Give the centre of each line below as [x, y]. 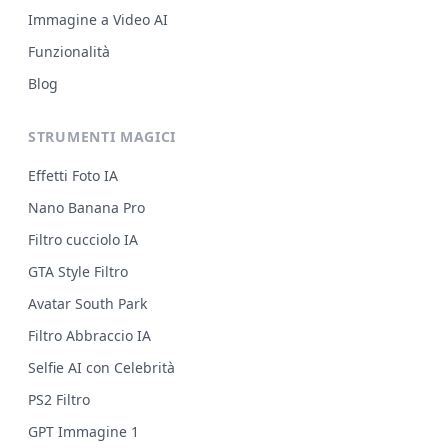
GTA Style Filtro [78, 272]
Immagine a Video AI [98, 20]
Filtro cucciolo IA [83, 240]
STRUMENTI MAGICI [102, 137]
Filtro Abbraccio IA [89, 336]
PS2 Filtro [59, 400]
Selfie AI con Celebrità [101, 368]
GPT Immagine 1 [83, 432]
